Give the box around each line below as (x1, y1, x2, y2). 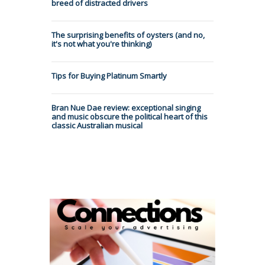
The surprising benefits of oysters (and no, (51, 29, 205, 40)
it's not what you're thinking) (51, 38, 151, 49)
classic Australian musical (51, 119, 143, 131)
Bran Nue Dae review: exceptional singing (51, 102, 201, 113)
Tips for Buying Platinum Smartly (51, 70, 167, 81)
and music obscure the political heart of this (51, 111, 208, 122)
